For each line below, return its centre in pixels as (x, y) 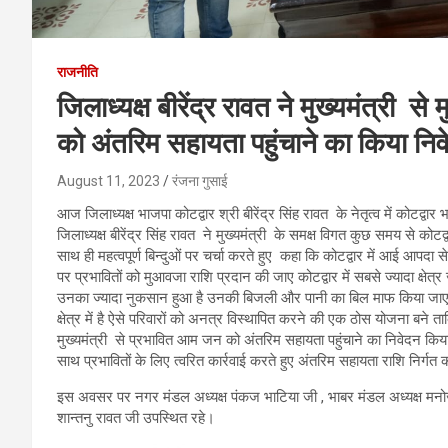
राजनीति (77, 71)
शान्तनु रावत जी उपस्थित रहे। (136, 417)
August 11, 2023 (108, 180)
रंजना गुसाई (200, 180)
